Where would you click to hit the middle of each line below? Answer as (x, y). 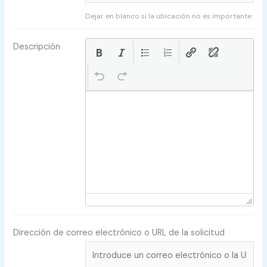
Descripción (37, 46)
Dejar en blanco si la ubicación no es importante (169, 16)
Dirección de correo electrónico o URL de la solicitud (119, 232)
